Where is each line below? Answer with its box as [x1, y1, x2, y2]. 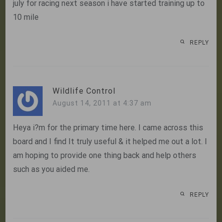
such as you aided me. [13, 164, 90, 174]
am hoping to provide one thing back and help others [13, 150, 197, 160]
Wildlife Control [53, 86, 116, 96]
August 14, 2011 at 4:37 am [53, 99, 152, 107]
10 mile [13, 12, 39, 22]
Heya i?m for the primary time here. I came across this [13, 122, 204, 132]
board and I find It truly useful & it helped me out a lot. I [13, 136, 208, 146]
